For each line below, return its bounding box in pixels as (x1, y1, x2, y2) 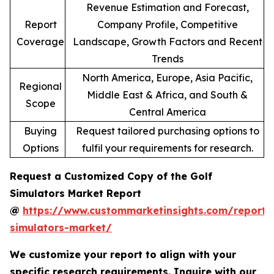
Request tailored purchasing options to (75, 125, 259, 138)
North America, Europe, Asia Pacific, (82, 72, 253, 84)
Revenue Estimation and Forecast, (86, 1, 249, 14)
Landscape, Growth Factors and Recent (72, 35, 262, 48)
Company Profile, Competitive (97, 18, 238, 31)
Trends (151, 53, 183, 65)
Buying (24, 125, 57, 138)
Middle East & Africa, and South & (87, 89, 248, 102)
